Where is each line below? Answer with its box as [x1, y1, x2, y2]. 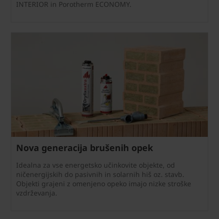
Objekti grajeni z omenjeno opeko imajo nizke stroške [16, 178, 191, 188]
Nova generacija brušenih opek [16, 141, 153, 153]
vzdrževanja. [16, 188, 61, 197]
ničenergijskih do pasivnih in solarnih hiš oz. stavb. [16, 169, 184, 179]
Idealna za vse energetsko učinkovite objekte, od [16, 160, 175, 170]
